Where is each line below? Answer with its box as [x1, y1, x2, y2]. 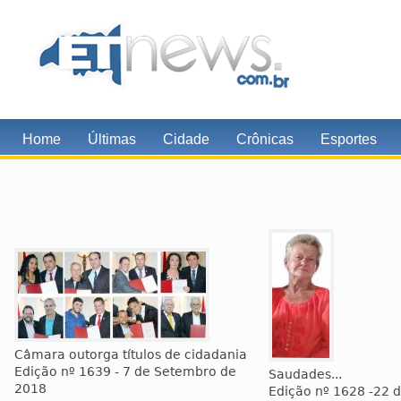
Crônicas [236, 132, 294, 147]
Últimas [88, 132, 136, 147]
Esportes [320, 132, 377, 147]
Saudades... [269, 367, 342, 381]
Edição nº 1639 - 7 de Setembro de [14, 364, 236, 379]
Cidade [163, 132, 209, 147]
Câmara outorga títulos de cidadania [14, 347, 247, 362]
